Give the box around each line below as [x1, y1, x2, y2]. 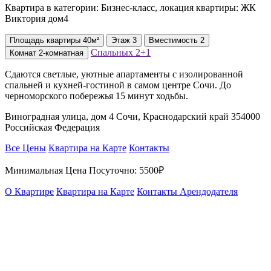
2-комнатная [39, 48, 83, 58]
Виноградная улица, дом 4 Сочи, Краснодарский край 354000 [5, 111, 260, 122]
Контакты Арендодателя [137, 186, 238, 197]
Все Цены [5, 143, 46, 154]
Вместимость [149, 36, 200, 45]
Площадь [10, 36, 44, 45]
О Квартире [5, 186, 54, 197]
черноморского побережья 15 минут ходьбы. [5, 91, 188, 102]
